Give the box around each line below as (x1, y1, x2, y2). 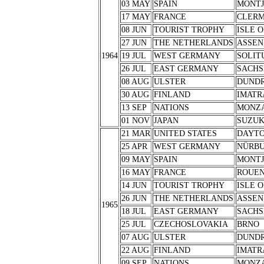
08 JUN (121, 25, 147, 34)
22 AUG (121, 246, 149, 255)
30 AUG (121, 90, 149, 99)
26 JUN (121, 194, 147, 203)
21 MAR (121, 129, 150, 138)
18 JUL (121, 207, 146, 216)
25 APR (121, 142, 147, 151)
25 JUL (121, 220, 146, 229)
